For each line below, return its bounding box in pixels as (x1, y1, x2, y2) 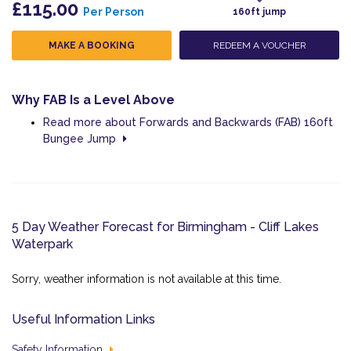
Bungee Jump (43, 132, 119, 145)
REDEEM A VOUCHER (212, 39, 306, 51)
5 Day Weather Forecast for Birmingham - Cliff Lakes (12, 219, 319, 234)
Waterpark (12, 237, 73, 251)
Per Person (83, 5, 144, 18)
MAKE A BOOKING (49, 39, 135, 51)
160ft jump (233, 5, 286, 17)
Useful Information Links (12, 311, 155, 327)
